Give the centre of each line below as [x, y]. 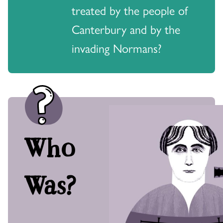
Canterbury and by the [126, 29]
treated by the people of [130, 10]
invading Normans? [117, 48]
